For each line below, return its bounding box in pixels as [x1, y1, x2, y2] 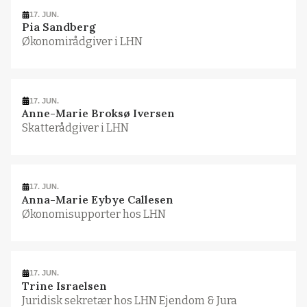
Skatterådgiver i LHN [21, 121, 129, 135]
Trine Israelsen [21, 278, 107, 293]
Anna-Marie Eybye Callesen [21, 192, 173, 206]
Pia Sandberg [21, 20, 96, 34]
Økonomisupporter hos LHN [21, 207, 166, 221]
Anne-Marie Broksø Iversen [21, 106, 175, 121]
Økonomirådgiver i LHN [21, 35, 143, 49]
